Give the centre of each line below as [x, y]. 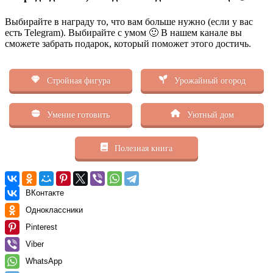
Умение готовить [77, 114]
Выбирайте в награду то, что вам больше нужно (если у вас [129, 22]
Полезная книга [143, 148]
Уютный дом [210, 114]
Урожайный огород [209, 81]
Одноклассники [54, 210]
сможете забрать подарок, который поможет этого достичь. [128, 44]
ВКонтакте [45, 193]
